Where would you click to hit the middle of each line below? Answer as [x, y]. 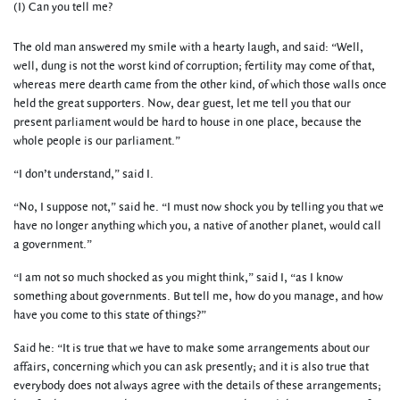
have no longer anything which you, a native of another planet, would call [197, 226]
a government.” [53, 245]
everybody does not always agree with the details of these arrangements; [197, 386]
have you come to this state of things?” [110, 315]
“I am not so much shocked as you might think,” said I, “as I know [178, 278]
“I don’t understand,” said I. [83, 174]
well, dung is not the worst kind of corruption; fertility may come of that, [194, 66]
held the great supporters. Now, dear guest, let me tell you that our [182, 104]
